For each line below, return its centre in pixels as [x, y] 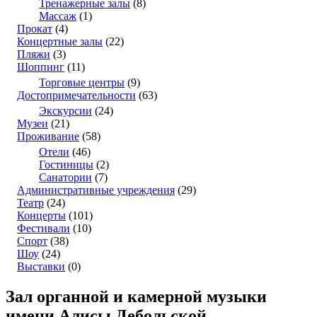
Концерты [41, 216]
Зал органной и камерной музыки [136, 297]
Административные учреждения [96, 190]
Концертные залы [60, 42]
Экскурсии [65, 111]
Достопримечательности [76, 96]
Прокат [35, 29]
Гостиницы [66, 165]
